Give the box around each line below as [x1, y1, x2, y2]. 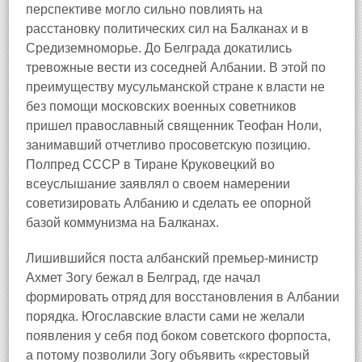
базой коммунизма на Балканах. [26, 216, 219, 229]
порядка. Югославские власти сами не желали [26, 309, 305, 323]
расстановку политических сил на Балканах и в [26, 22, 309, 36]
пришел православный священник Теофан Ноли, [26, 119, 322, 133]
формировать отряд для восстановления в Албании [26, 290, 339, 304]
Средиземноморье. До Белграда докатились [26, 41, 292, 55]
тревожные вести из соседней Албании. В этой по [26, 61, 326, 74]
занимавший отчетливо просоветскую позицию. [26, 138, 310, 152]
